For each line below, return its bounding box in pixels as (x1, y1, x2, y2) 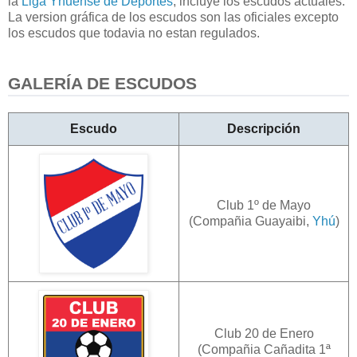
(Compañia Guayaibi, (188, 214, 312, 228)
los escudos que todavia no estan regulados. (8, 25, 260, 40)
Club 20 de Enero (214, 326, 314, 340)
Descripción (227, 121, 300, 135)
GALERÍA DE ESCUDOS (8, 73, 197, 93)
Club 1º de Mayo (217, 198, 311, 212)
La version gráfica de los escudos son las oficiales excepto (8, 10, 339, 24)
